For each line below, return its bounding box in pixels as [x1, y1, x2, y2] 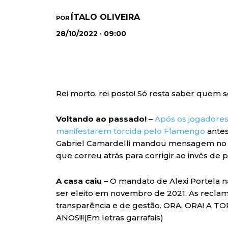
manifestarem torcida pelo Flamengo [56, 126, 205, 136]
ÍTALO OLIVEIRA [71, 12, 140, 22]
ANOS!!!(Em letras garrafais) [56, 213, 163, 223]
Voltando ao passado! [56, 114, 147, 124]
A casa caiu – [56, 176, 108, 186]
